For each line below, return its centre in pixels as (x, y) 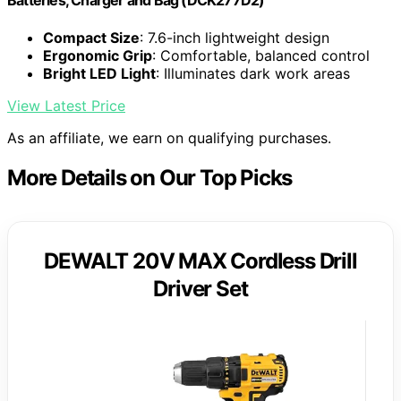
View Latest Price (66, 105)
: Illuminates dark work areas (253, 73)
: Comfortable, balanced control (261, 55)
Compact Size (91, 37)
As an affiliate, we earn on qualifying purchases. (169, 137)
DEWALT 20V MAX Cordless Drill (200, 260)
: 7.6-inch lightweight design (235, 37)
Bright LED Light (99, 73)
